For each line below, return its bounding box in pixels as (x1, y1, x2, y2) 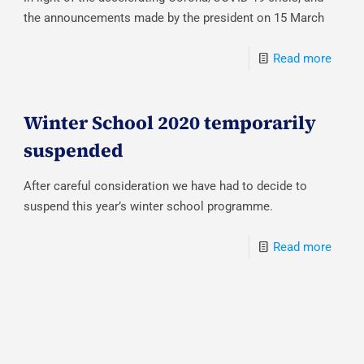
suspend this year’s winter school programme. (24, 198, 274, 214)
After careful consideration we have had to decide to (24, 178, 308, 193)
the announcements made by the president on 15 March (24, 10, 325, 25)
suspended (24, 136, 124, 163)
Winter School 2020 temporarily (24, 109, 317, 136)
